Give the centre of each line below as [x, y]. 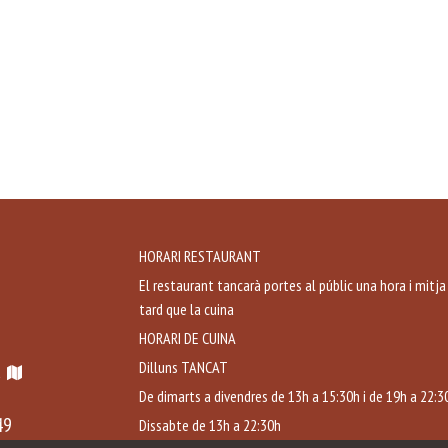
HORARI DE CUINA [187, 338]
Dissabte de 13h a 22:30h [210, 425]
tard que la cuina [186, 309]
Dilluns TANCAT [189, 367]
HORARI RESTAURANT [200, 256]
